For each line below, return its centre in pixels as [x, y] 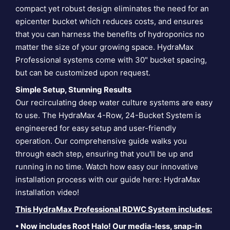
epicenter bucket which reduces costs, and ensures [109, 22]
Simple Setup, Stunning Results [73, 90]
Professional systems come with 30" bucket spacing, [111, 60]
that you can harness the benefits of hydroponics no [110, 34]
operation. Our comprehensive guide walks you [101, 141]
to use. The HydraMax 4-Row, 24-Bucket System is [108, 116]
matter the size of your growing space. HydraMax [104, 47]
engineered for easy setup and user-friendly [96, 128]
